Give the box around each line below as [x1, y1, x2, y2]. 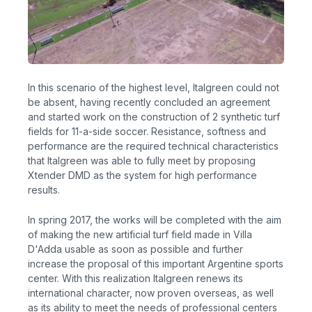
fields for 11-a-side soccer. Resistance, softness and [28, 125, 266, 137]
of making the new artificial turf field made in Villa [28, 228, 252, 241]
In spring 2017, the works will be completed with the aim [28, 214, 281, 226]
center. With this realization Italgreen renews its [28, 272, 243, 285]
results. [28, 183, 60, 196]
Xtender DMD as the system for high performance [28, 169, 257, 181]
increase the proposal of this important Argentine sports [28, 258, 283, 270]
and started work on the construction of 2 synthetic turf [28, 110, 280, 123]
